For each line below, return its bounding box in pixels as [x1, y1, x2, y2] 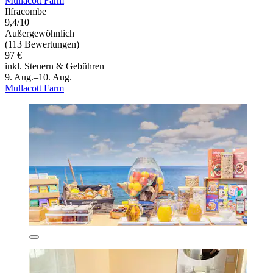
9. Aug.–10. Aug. [5, 72, 72, 83]
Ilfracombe [5, 6, 46, 17]
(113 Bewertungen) [5, 39, 79, 50]
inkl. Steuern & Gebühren [5, 61, 104, 72]
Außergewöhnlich [5, 28, 74, 39]
